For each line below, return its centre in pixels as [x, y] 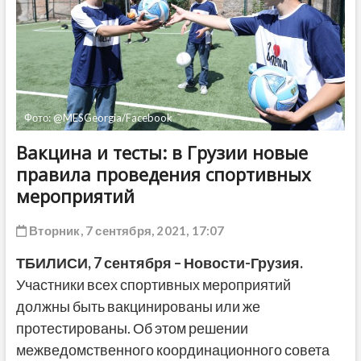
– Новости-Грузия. [238, 263]
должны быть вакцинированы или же [138, 307]
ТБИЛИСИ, [53, 263]
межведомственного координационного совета [172, 350]
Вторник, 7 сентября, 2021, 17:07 [125, 231]
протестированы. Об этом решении [132, 328]
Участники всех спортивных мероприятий [153, 285]
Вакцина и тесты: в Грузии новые [162, 153]
